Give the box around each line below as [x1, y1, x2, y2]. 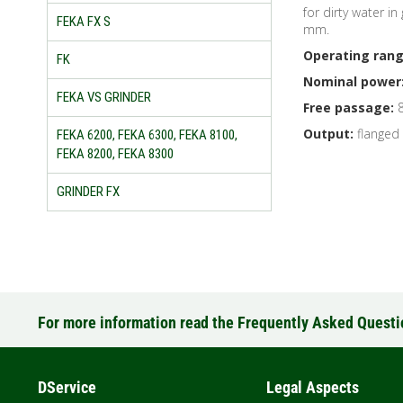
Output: [303, 125, 354, 143]
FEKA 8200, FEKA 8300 [57, 146, 174, 163]
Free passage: [303, 99, 394, 117]
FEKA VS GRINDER [57, 89, 151, 106]
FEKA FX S [57, 13, 111, 31]
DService [38, 378, 96, 398]
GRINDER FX [57, 184, 120, 201]
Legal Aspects [266, 378, 359, 398]
